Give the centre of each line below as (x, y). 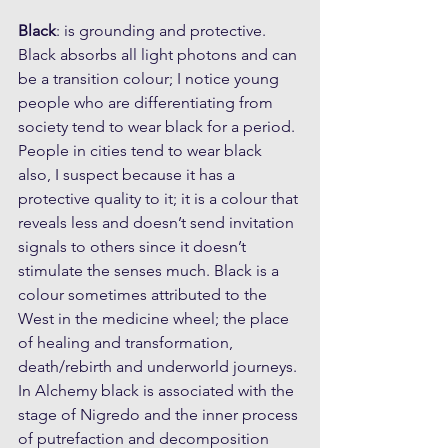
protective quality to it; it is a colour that (160, 199)
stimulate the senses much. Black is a (150, 271)
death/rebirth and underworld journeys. (159, 367)
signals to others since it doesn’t (134, 247)
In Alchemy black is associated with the (158, 391)
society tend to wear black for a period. (158, 127)
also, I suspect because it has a (128, 175)
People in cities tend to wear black (142, 151)
